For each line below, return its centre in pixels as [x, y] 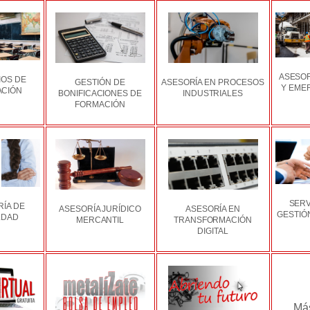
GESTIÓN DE [100, 83]
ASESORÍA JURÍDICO [100, 209]
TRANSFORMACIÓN [213, 220]
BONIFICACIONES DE [100, 94]
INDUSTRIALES [213, 94]
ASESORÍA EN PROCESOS [213, 83]
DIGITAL [213, 231]
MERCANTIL [100, 220]
